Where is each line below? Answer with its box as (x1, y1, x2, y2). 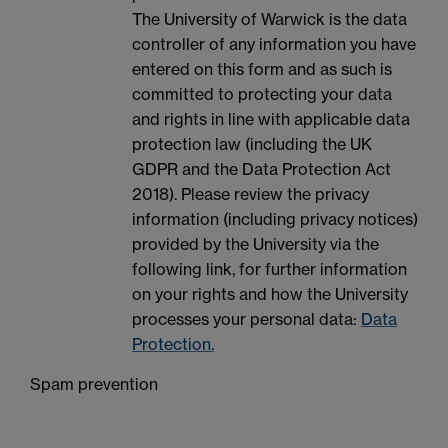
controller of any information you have (132, 34, 416, 55)
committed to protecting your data (132, 84, 392, 105)
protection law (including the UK (132, 134, 372, 155)
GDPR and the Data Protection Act (132, 159, 391, 180)
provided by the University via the (132, 234, 379, 255)
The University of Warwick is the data (132, 9, 407, 30)
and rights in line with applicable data (132, 109, 410, 130)
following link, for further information (132, 259, 407, 280)
